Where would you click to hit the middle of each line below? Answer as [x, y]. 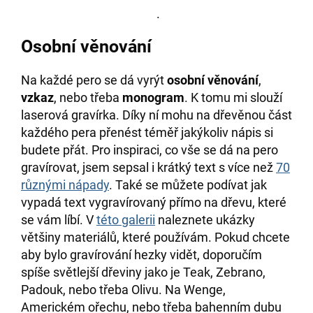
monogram [153, 98]
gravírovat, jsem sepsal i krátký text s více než [148, 168]
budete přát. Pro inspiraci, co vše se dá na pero [150, 150]
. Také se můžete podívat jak [188, 185]
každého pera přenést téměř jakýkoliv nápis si [147, 133]
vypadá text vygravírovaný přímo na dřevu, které [154, 203]
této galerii [126, 220]
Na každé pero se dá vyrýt [94, 80]
